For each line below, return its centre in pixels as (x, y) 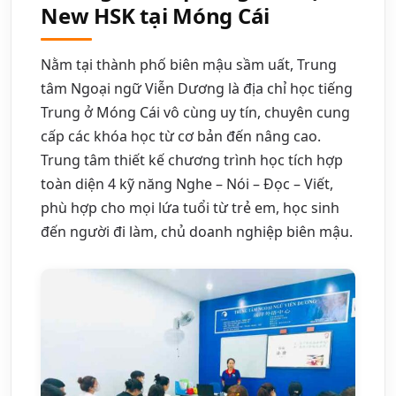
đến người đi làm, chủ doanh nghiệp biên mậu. (197, 231)
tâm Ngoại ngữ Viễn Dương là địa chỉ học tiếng (197, 88)
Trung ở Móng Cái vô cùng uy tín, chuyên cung (195, 112)
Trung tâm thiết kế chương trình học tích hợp (192, 160)
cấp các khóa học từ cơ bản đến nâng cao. (181, 136)
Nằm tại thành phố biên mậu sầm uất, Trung (189, 64)
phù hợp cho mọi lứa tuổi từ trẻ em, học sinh (190, 207)
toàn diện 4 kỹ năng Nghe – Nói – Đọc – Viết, (187, 183)
